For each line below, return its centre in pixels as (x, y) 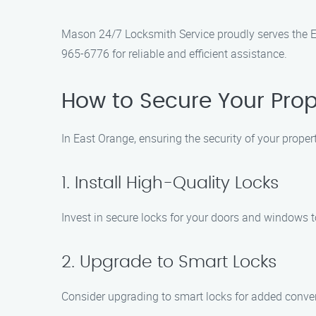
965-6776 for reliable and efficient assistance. (174, 54)
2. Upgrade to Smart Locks (169, 262)
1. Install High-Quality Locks (170, 183)
